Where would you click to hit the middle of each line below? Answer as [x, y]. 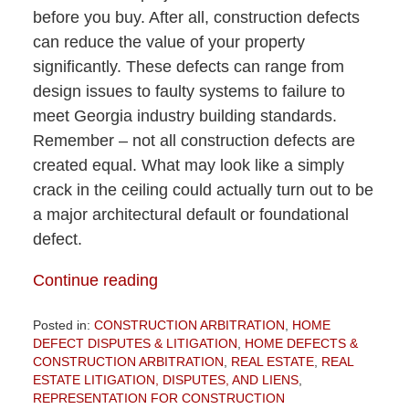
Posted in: [61, 325]
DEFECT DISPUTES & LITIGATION [135, 344]
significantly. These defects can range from [188, 67]
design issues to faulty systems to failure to [189, 92]
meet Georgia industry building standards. [184, 116]
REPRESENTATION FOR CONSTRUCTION [158, 399]
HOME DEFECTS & [301, 344]
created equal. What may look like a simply [188, 166]
